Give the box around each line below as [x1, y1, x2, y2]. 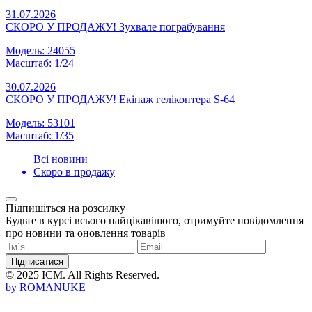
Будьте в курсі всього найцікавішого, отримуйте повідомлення [6, 214, 304, 227]
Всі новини [33, 153, 88, 166]
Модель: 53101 [6, 117, 75, 130]
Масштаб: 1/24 [6, 57, 74, 70]
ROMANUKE [19, 281, 86, 294]
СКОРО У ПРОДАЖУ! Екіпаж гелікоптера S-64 [6, 93, 235, 106]
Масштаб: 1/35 [6, 130, 74, 142]
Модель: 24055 [6, 45, 75, 57]
